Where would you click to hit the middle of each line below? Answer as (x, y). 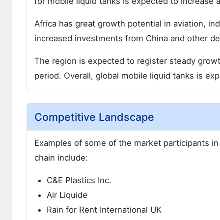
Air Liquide (67, 195)
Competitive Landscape (94, 117)
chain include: (61, 158)
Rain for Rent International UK (104, 210)
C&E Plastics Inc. (79, 180)
